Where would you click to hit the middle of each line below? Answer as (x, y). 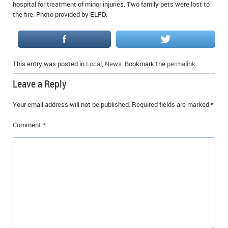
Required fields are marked (171, 104)
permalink (181, 63)
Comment (28, 124)
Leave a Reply (40, 83)
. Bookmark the (144, 63)
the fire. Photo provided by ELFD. (60, 14)
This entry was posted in (49, 63)
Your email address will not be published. (72, 104)
